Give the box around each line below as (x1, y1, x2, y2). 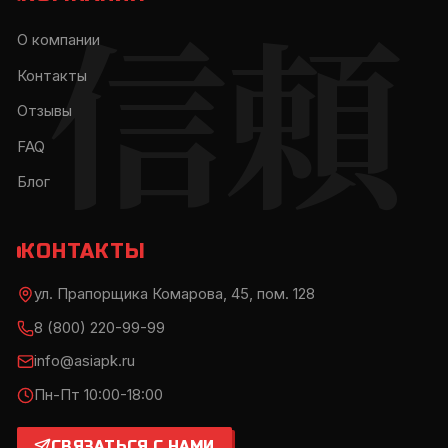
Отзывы (17, 102, 72, 121)
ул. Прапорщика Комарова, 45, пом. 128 (34, 284, 315, 303)
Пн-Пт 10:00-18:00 (34, 386, 163, 405)
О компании (17, 30, 100, 49)
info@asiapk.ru (34, 352, 135, 371)
